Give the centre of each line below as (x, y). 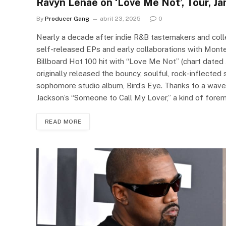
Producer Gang (67, 18)
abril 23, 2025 (120, 18)
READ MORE (63, 121)
